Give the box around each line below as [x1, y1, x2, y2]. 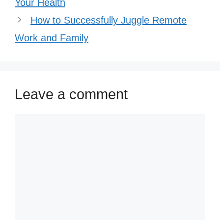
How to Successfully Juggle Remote [30, 14, 187, 26]
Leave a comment [15, 86, 128, 102]
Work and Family [15, 32, 88, 43]
